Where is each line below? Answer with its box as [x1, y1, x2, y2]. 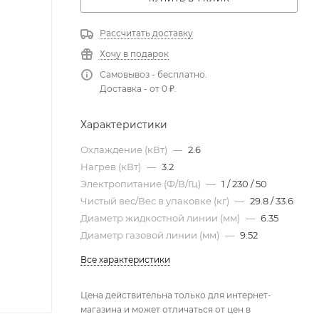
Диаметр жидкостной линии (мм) [80, 212, 242, 224]
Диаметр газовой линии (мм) [80, 229, 221, 241]
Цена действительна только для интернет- [80, 290, 271, 300]
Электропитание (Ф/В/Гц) [80, 178, 203, 189]
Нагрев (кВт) [80, 161, 143, 172]
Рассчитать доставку [100, 28, 193, 38]
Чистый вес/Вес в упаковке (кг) [80, 195, 231, 206]
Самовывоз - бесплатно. [100, 69, 207, 80]
